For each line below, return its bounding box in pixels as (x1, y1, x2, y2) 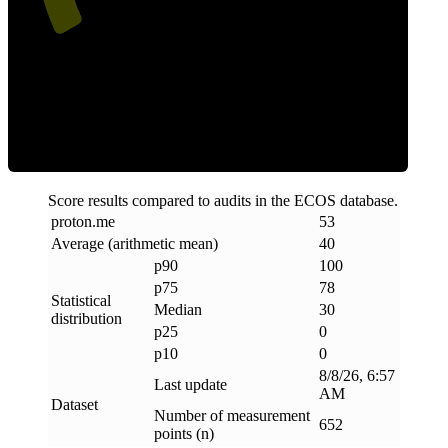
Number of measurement (154, 407, 310, 425)
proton (51, 213, 92, 231)
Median (154, 301, 202, 319)
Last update (154, 376, 227, 394)
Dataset (51, 396, 98, 414)
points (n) (154, 425, 214, 443)
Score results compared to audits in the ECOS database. (48, 192, 398, 210)
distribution (51, 310, 122, 328)
